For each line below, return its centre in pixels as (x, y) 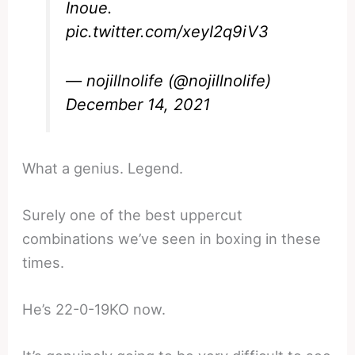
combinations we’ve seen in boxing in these (172, 238)
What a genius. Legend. (103, 168)
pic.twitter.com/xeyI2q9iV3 (168, 31)
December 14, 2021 (138, 104)
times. (44, 262)
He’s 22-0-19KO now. (94, 309)
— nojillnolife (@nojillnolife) (169, 80)
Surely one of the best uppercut (133, 214)
